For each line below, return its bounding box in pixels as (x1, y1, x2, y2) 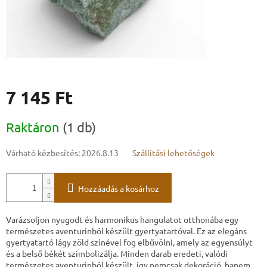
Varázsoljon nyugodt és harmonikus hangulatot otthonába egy (6, 214, 238, 225)
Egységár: (5, 112, 41, 123)
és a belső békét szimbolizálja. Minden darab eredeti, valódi (6, 248, 228, 259)
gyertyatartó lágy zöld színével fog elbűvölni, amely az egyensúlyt (6, 237, 253, 248)
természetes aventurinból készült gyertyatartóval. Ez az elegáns (6, 225, 247, 237)
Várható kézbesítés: (6, 147, 80, 159)
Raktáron (6, 119, 63, 135)
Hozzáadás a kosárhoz (78, 183, 159, 194)
